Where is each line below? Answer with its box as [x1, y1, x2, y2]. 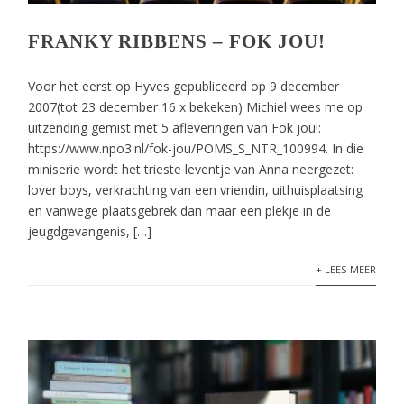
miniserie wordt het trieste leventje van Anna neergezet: [28, 161, 354, 178]
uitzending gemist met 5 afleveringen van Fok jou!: [28, 119, 322, 136]
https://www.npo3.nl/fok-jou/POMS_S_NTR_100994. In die [28, 140, 364, 157]
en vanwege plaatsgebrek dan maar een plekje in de [28, 202, 332, 219]
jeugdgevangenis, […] [28, 223, 152, 240]
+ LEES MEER [315, 262, 376, 276]
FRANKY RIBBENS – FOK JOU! [28, 31, 326, 52]
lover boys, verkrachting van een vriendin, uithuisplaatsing [28, 181, 363, 198]
